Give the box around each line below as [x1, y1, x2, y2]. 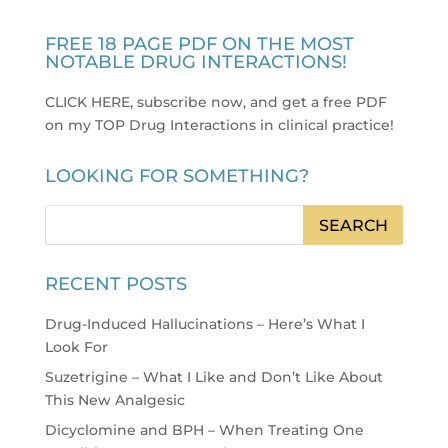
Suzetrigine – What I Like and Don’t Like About [44, 367, 383, 386]
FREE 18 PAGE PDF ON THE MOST [44, 32, 354, 55]
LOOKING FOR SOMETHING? [44, 164, 309, 187]
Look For [44, 337, 108, 356]
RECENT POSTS [44, 272, 187, 295]
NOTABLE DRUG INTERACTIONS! [44, 50, 347, 73]
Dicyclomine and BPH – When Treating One [44, 420, 364, 439]
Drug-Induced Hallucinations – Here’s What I [44, 314, 365, 333]
